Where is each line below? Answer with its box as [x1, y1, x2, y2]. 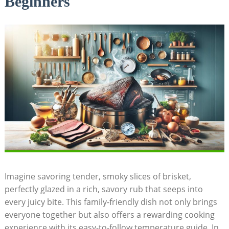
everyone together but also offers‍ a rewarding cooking [4, 209, 215, 220]
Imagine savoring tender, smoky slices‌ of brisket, [4, 170, 191, 182]
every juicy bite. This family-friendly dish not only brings [4, 196, 217, 208]
